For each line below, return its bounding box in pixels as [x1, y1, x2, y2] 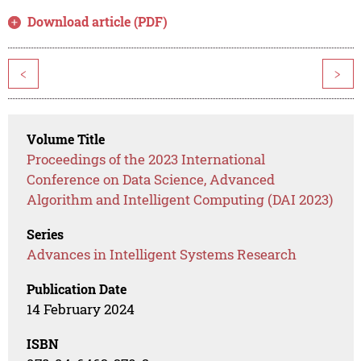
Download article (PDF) [27, 13, 168, 31]
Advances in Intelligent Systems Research [27, 245, 297, 264]
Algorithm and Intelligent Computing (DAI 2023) [27, 190, 334, 210]
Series [27, 226, 64, 243]
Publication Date [27, 280, 127, 298]
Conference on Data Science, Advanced [27, 170, 276, 189]
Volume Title [27, 131, 106, 148]
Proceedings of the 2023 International [27, 150, 266, 169]
